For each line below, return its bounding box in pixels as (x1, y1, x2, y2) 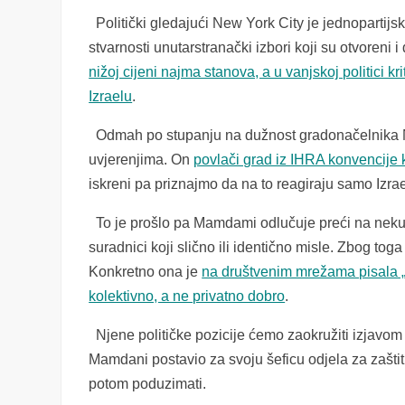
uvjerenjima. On (89, 152, 194, 167)
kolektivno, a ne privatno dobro (89, 288, 286, 304)
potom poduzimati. (89, 376, 207, 391)
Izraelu (89, 89, 133, 104)
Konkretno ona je (89, 264, 202, 279)
